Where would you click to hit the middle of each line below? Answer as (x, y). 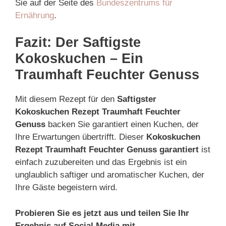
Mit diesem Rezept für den (66, 99)
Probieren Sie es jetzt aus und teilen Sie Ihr (102, 213)
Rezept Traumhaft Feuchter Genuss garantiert (107, 150)
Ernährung (35, 15)
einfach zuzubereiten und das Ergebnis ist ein (101, 162)
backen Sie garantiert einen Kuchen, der (122, 124)
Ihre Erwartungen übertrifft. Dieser (81, 137)
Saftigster (137, 99)
